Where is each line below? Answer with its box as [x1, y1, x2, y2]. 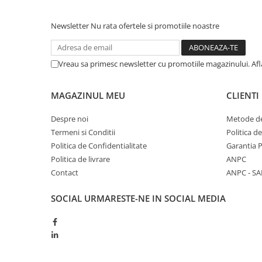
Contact [51, 167, 78, 178]
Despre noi [51, 113, 88, 124]
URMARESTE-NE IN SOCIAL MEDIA [84, 192, 226, 204]
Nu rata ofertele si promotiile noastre [91, 20, 219, 31]
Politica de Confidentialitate [51, 140, 147, 151]
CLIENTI [226, 89, 259, 101]
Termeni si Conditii [51, 126, 115, 137]
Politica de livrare [51, 153, 110, 164]
